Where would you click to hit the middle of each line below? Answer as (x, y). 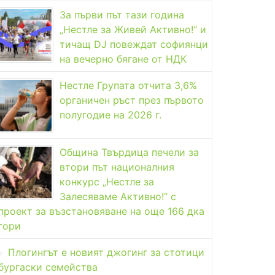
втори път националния (117, 167)
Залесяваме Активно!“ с (118, 196)
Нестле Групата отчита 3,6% (128, 85)
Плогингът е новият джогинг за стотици (106, 252)
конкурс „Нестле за (107, 181)
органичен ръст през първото (132, 100)
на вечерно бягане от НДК (123, 59)
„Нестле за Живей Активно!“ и (133, 29)
